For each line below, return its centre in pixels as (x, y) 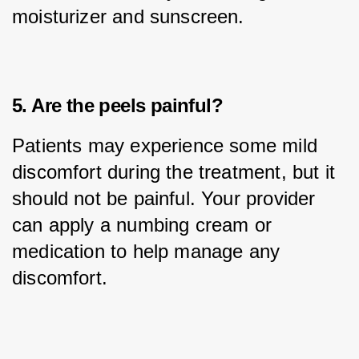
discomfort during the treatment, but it (177, 172)
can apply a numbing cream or (145, 225)
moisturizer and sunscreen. (128, 16)
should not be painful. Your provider (167, 199)
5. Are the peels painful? (117, 105)
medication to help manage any (149, 252)
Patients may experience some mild (168, 146)
